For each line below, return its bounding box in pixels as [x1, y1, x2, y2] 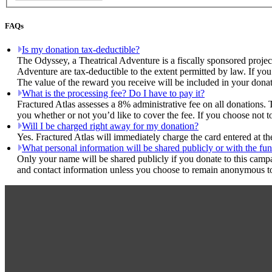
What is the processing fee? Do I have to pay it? [22, 88, 205, 99]
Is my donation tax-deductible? [22, 44, 140, 55]
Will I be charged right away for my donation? [22, 121, 199, 132]
